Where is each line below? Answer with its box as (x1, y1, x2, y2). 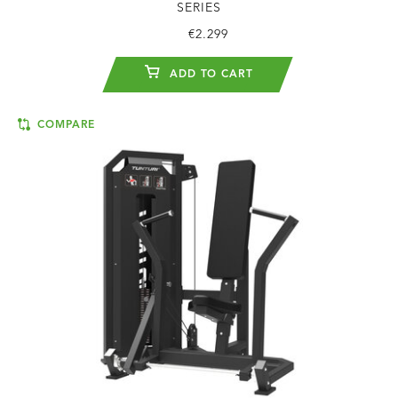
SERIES (177, 2, 221, 15)
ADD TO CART (164, 69, 254, 81)
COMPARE (33, 120, 96, 131)
